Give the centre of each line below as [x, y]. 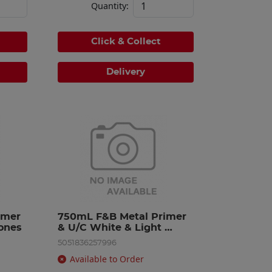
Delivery [126, 72]
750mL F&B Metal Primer [122, 216]
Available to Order [107, 259]
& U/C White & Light [110, 227]
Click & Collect [126, 41]
